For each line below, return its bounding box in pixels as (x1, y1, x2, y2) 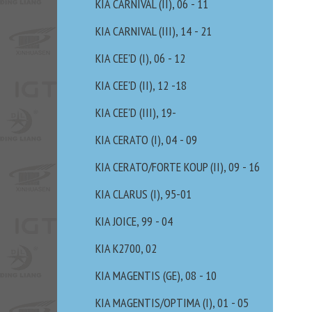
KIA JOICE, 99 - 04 (95, 213, 173, 229)
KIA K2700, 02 (95, 240, 157, 256)
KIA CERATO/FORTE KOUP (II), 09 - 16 (95, 159, 260, 175)
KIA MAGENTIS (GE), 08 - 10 (95, 267, 217, 283)
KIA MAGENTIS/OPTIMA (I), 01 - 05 (95, 295, 249, 311)
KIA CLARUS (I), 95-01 (95, 186, 192, 202)
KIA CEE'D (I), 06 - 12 (95, 50, 185, 66)
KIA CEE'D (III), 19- (95, 104, 176, 120)
